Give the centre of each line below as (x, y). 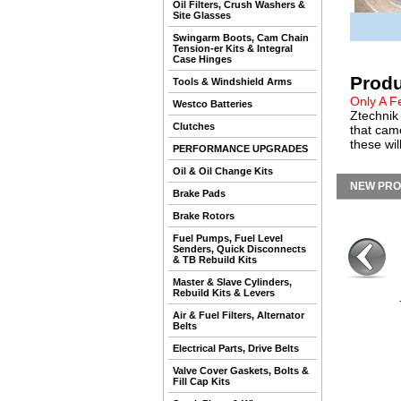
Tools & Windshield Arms (232, 81)
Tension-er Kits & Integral (233, 48)
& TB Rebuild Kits (215, 260)
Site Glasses (202, 15)
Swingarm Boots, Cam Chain (241, 38)
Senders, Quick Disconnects (239, 249)
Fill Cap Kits (201, 381)
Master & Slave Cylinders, (232, 282)
